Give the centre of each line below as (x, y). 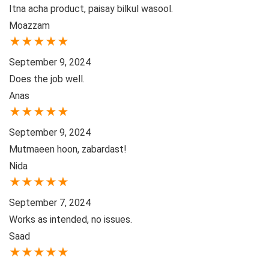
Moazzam (29, 26)
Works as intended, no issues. (71, 220)
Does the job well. (47, 79)
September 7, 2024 (50, 203)
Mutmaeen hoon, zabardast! (68, 150)
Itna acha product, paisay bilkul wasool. (91, 9)
